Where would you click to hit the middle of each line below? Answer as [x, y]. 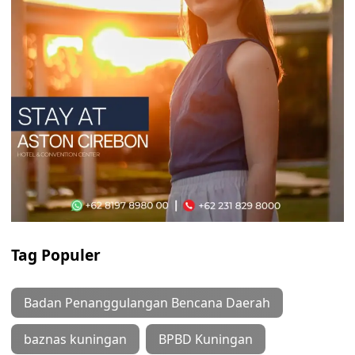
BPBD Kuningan [206, 339]
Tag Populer [56, 255]
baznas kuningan [75, 339]
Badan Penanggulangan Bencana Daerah [147, 303]
